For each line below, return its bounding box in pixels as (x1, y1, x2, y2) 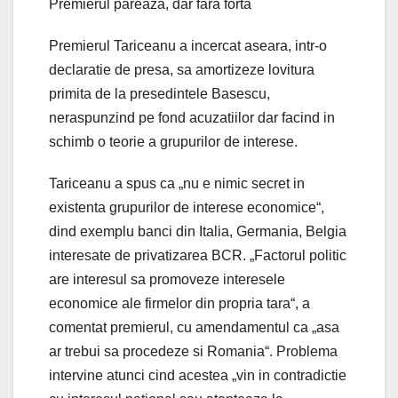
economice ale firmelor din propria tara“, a (49, 295, 310, 311)
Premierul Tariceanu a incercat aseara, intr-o (49, 37, 327, 53)
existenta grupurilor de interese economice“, (49, 199, 324, 215)
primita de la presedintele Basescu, (49, 85, 270, 101)
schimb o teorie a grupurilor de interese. (49, 133, 298, 149)
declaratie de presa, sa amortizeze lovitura (49, 61, 314, 77)
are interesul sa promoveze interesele (49, 271, 285, 287)
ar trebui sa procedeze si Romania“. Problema (49, 343, 338, 359)
